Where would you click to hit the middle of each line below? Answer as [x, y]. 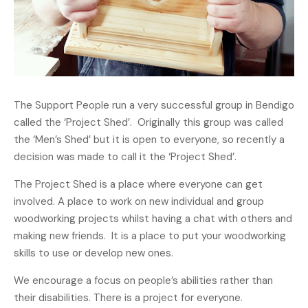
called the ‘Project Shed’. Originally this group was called [148, 123]
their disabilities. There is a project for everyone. [128, 298]
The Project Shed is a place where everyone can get [138, 185]
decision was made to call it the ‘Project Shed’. [125, 157]
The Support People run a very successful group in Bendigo [154, 106]
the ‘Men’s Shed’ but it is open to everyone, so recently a [149, 140]
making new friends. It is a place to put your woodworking [150, 236]
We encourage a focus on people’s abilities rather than [143, 281]
